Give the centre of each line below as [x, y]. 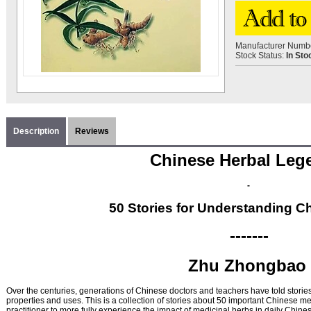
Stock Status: [261, 56]
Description [36, 131]
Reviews [92, 131]
